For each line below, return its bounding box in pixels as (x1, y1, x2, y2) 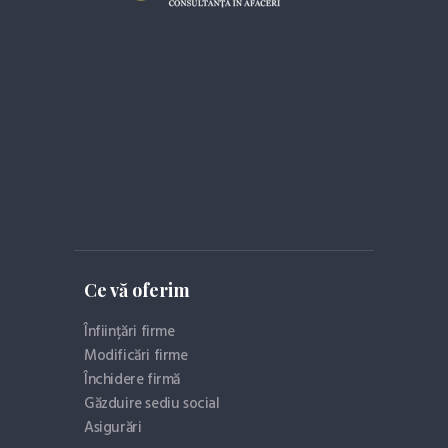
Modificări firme (84, 344, 188, 369)
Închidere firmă (84, 368, 180, 393)
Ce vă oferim (84, 278, 190, 303)
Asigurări (84, 416, 142, 441)
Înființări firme (84, 320, 175, 345)
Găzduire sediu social (84, 392, 220, 417)
